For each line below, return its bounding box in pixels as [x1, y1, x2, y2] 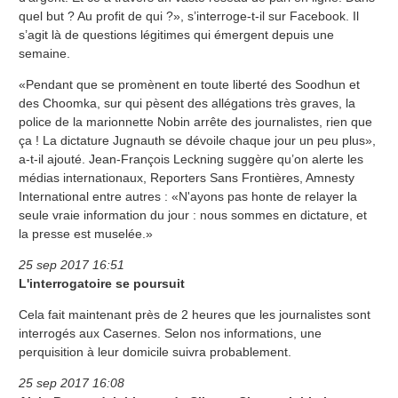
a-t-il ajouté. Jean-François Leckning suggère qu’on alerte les [19, 151, 363, 166]
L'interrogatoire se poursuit [19, 275, 185, 291]
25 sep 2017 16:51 [19, 257, 124, 272]
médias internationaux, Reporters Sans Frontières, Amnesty [19, 170, 354, 185]
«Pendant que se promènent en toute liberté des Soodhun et [19, 76, 360, 92]
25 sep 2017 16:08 [19, 375, 124, 390]
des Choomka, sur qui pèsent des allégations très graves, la [19, 95, 355, 110]
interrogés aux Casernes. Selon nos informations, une [19, 325, 322, 340]
